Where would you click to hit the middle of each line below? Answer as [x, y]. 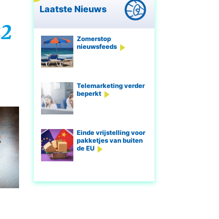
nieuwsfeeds [97, 47]
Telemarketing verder [110, 85]
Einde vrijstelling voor [111, 132]
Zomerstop [94, 39]
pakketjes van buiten [109, 140]
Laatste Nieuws [74, 9]
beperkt [89, 93]
